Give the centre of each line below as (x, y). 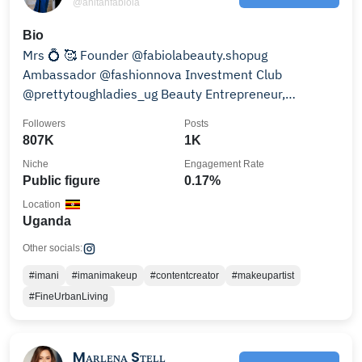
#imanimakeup (105, 276)
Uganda (47, 221)
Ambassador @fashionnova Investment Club (104, 74)
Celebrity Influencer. (82, 113)
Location (42, 204)
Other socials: (53, 248)
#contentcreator (185, 276)
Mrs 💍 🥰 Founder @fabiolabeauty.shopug (145, 55)
